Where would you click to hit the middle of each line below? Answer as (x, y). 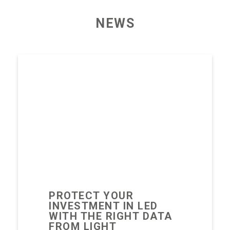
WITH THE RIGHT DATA (111, 216)
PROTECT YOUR (91, 196)
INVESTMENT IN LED (103, 206)
